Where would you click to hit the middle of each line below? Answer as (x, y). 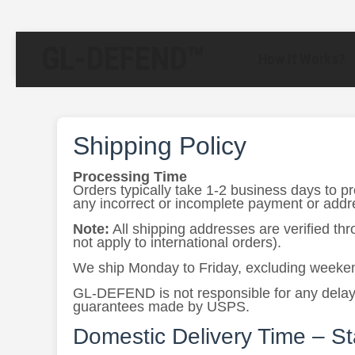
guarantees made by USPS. (161, 307)
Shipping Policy (160, 146)
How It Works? (302, 59)
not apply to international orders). (177, 242)
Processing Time (130, 177)
